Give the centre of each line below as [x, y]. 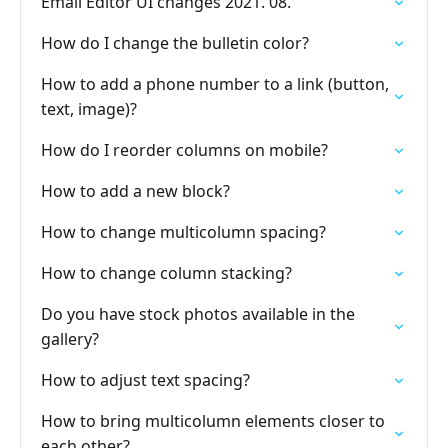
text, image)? [89, 109]
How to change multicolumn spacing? [183, 232]
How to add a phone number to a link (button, [215, 84]
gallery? [70, 339]
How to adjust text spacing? [145, 380]
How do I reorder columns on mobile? [184, 150]
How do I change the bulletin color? [175, 43]
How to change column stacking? [166, 273]
